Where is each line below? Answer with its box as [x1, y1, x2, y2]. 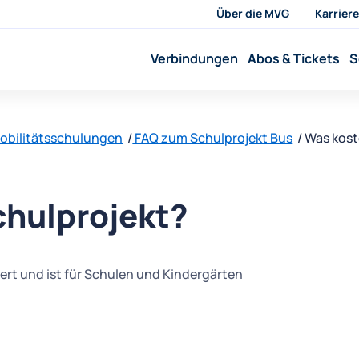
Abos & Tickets [248, 50, 341, 68]
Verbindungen [151, 50, 239, 68]
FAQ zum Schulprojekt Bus [132, 129, 293, 147]
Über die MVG [216, 6, 289, 21]
